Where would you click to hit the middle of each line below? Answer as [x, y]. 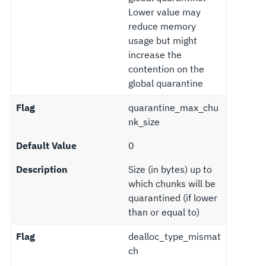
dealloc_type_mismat [174, 236]
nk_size [144, 121]
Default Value [46, 145]
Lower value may [164, 12]
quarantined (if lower [172, 197]
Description [42, 169]
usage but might [162, 40]
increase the [155, 54]
